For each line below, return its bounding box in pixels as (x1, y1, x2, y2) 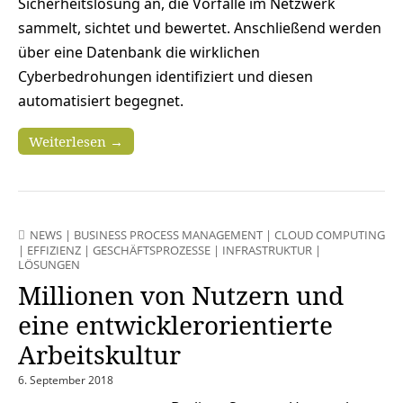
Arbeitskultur (18, 336, 181, 372)
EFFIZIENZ (27, 241, 81, 258)
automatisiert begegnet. (18, 90, 184, 111)
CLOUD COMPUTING (274, 226, 385, 243)
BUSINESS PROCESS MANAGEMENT (74, 226, 263, 243)
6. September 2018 (18, 372, 113, 388)
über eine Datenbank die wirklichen (18, 41, 260, 62)
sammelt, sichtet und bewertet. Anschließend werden (18, 17, 381, 38)
